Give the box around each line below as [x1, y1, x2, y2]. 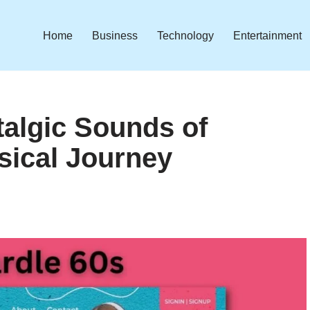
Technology [157, 29, 214, 42]
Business [92, 29, 138, 42]
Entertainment [233, 29, 302, 42]
